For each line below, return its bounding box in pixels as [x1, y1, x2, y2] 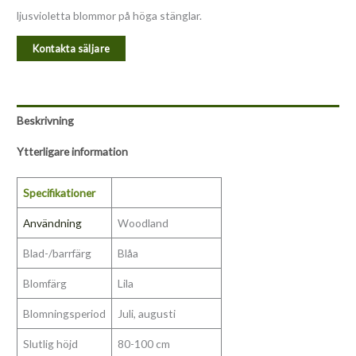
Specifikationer [22, 186, 95, 200]
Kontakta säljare [33, 42, 110, 56]
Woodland [117, 216, 168, 230]
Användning [22, 216, 82, 230]
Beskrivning [17, 113, 75, 127]
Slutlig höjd [22, 337, 78, 351]
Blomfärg [22, 277, 67, 291]
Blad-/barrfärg [22, 246, 91, 261]
